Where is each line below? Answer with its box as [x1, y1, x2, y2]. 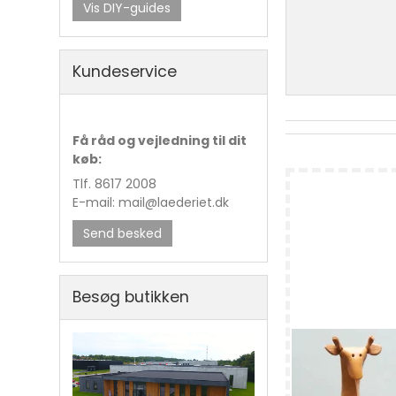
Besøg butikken [72, 286, 190, 308]
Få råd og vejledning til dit [72, 132, 247, 150]
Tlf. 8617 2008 [72, 175, 157, 194]
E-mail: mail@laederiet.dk [72, 194, 230, 212]
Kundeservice [72, 61, 178, 83]
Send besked [83, 225, 163, 243]
